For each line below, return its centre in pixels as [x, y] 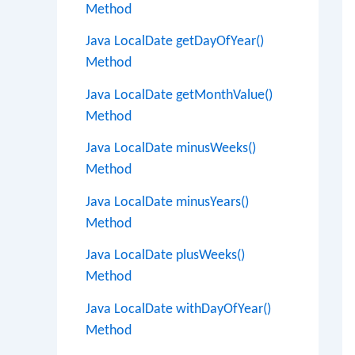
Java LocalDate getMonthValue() [179, 95]
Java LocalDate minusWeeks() [171, 149]
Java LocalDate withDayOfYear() [178, 309]
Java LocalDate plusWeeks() [165, 256]
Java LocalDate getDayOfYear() [175, 42]
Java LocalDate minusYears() [167, 202]
